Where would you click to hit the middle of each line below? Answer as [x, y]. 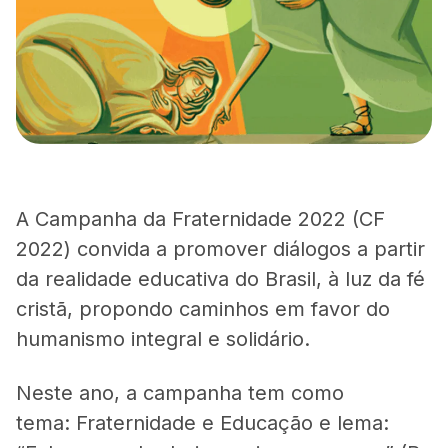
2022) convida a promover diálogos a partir [220, 248]
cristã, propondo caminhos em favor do [203, 308]
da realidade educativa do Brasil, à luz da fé [220, 278]
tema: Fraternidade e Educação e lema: [202, 422]
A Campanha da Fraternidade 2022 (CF [200, 218]
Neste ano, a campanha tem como [180, 392]
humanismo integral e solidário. [172, 338]
